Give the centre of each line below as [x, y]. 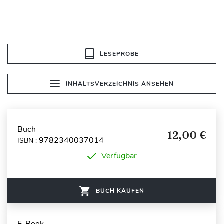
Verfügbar [119, 156]
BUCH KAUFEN [120, 191]
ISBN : [28, 140]
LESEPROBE [119, 54]
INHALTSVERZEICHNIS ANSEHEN [120, 84]
